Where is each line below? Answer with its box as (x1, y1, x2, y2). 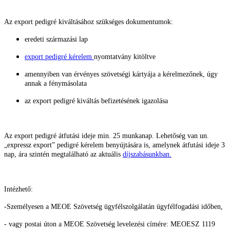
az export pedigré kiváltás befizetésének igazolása (25, 97, 168, 105)
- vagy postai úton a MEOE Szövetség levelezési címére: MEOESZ (4, 220, 202, 228)
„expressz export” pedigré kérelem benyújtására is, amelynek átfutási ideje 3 (4, 141, 225, 149)
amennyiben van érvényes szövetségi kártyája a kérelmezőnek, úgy (25, 70, 218, 78)
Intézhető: (4, 185, 33, 193)
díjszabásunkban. (123, 150, 171, 158)
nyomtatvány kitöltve (94, 52, 156, 61)
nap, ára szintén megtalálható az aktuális (4, 150, 123, 158)
